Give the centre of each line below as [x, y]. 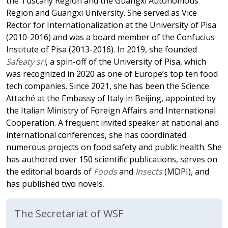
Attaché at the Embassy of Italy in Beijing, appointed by [111, 98]
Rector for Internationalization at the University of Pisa [111, 25]
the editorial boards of [50, 172]
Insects [150, 172]
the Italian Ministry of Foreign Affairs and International [111, 110]
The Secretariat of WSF [69, 213]
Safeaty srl [26, 62]
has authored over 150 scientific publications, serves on [112, 159]
